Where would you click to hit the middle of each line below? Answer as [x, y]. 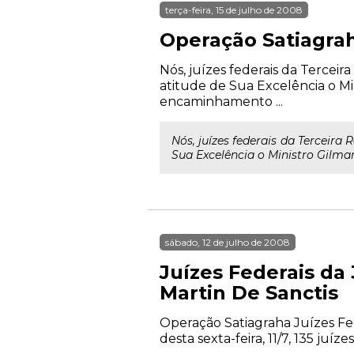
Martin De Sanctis [249, 293]
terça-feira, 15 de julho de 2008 [234, 10]
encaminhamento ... [221, 102]
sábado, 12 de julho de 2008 [228, 242]
